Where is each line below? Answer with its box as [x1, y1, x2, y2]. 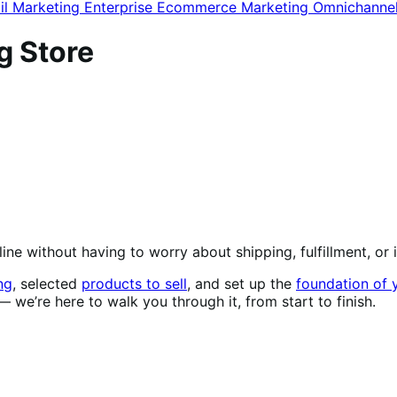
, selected [12, 274, 82, 292]
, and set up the [187, 274, 296, 292]
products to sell [82, 274, 187, 292]
